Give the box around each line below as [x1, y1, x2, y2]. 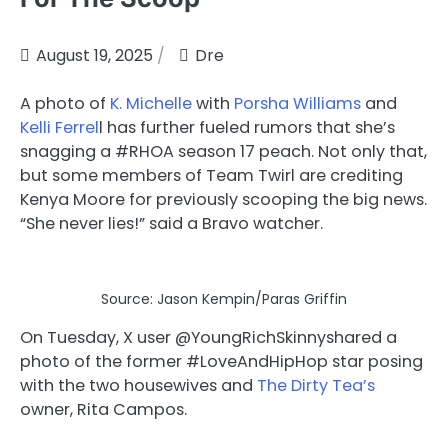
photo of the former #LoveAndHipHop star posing [20, 350, 423, 374]
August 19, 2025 [36, 44, 153, 68]
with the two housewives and [20, 374, 253, 398]
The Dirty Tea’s [253, 374, 375, 398]
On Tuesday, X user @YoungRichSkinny [20, 326, 326, 350]
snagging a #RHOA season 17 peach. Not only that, [20, 140, 427, 164]
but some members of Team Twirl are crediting [20, 164, 403, 188]
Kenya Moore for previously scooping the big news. [20, 188, 427, 212]
